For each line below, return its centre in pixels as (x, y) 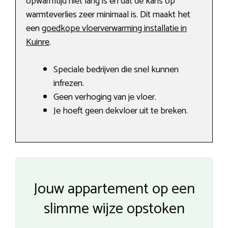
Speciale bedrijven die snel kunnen (116, 70)
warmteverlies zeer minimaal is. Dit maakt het (108, 15)
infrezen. (69, 84)
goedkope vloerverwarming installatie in (114, 29)
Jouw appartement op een (114, 189)
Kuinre (38, 42)
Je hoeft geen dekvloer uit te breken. (121, 111)
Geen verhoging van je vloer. (105, 97)
